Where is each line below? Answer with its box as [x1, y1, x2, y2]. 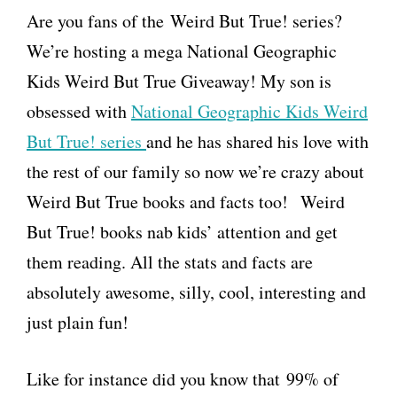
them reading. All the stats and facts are [27, 250, 313, 274]
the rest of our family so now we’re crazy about [27, 160, 364, 183]
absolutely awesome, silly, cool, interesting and [27, 280, 366, 304]
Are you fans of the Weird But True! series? [27, 9, 342, 33]
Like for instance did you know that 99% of [27, 367, 339, 391]
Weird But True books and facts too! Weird [27, 190, 345, 214]
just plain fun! [27, 310, 128, 334]
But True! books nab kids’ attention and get [27, 220, 338, 244]
